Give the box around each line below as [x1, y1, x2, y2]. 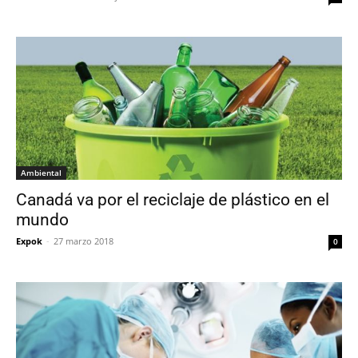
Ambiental [21, 167, 62, 179]
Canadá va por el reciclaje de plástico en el [16, 190, 329, 210]
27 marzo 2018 [54, 235, 113, 248]
